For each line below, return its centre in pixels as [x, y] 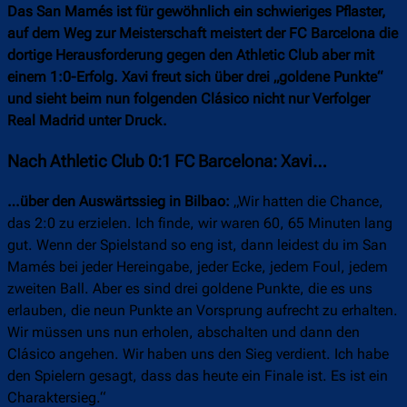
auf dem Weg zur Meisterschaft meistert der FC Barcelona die [203, 34]
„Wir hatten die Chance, [307, 202]
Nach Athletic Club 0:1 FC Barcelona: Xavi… [167, 161]
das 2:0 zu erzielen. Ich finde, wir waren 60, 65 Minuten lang [200, 223]
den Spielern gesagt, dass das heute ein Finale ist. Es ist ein [198, 376]
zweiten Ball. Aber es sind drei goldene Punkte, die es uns [190, 289]
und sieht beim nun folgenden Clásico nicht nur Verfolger [189, 99]
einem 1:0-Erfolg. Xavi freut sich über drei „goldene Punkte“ [195, 77]
